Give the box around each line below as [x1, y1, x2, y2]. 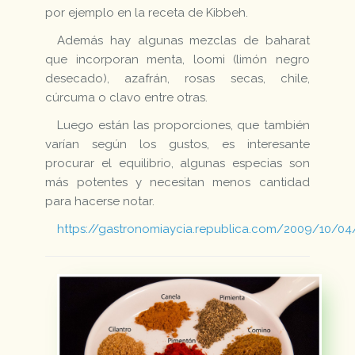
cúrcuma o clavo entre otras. [45, 90, 208, 105]
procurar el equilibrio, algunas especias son [45, 156, 310, 171]
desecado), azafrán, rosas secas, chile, [45, 71, 310, 86]
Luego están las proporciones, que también [57, 118, 310, 133]
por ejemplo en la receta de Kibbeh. [45, 6, 249, 21]
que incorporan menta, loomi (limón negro [45, 52, 310, 67]
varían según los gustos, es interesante [45, 137, 310, 152]
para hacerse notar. [45, 194, 155, 209]
